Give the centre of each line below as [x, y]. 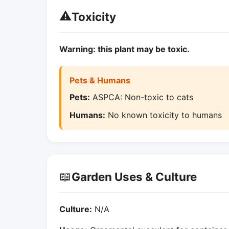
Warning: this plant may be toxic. [124, 49]
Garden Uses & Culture [134, 176]
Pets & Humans [100, 80]
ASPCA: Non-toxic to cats [142, 97]
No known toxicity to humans [164, 115]
